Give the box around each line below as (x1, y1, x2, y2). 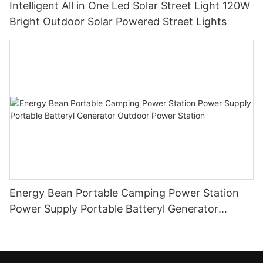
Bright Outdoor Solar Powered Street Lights (9, 15, 227, 28)
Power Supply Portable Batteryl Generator (9, 203, 218, 215)
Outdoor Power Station (9, 218, 124, 231)
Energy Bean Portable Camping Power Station (9, 187, 239, 200)
